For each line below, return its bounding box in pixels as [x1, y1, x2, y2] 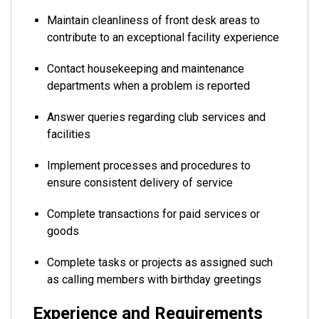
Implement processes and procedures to [47, 159, 251, 172]
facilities [47, 127, 90, 141]
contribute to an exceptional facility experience [47, 31, 279, 44]
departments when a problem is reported [47, 79, 250, 93]
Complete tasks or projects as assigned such [47, 256, 273, 269]
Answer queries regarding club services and [47, 110, 266, 124]
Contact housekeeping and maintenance [47, 62, 244, 75]
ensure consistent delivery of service [47, 176, 233, 189]
